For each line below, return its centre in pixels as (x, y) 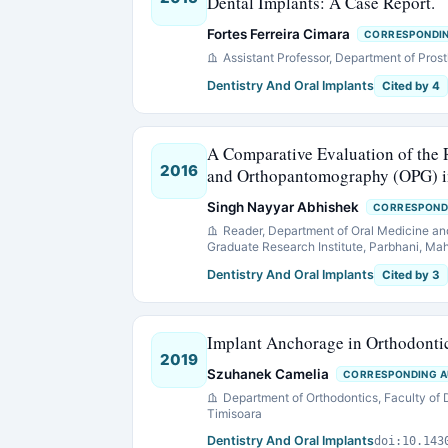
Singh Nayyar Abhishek (283, 207)
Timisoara (234, 413)
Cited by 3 (411, 275)
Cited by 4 (411, 86)
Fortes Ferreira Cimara (278, 34)
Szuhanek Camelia (268, 374)
